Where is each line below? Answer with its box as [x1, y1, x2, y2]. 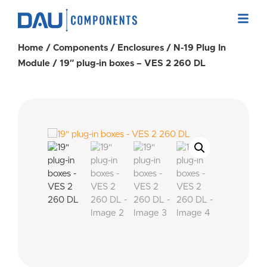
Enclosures [117, 44, 164, 53]
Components [53, 44, 108, 53]
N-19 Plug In [173, 44, 226, 53]
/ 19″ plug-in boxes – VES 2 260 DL [50, 59, 206, 69]
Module [18, 59, 50, 69]
